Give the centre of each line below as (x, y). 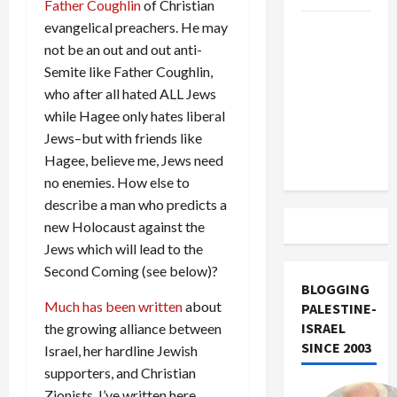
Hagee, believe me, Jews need (134, 160)
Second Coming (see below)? (131, 271)
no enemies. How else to (117, 182)
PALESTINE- (339, 308)
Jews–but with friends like (123, 138)
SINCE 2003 (336, 347)
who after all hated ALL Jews (130, 93)
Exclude (326, 73)
